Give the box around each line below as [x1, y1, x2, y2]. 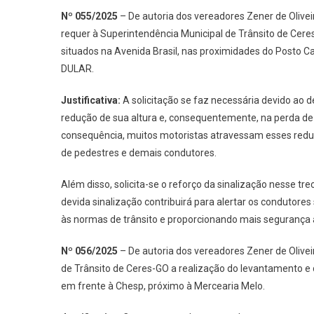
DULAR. [61, 62, 94, 74]
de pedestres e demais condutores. [61, 146, 217, 158]
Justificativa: [61, 94, 121, 106]
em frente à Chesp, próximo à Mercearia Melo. [61, 280, 265, 292]
